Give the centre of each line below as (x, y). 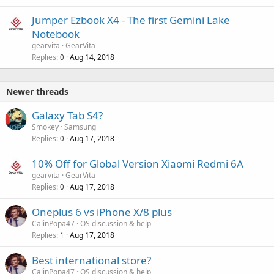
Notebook (56, 34)
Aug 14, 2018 (92, 57)
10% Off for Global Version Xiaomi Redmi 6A (138, 163)
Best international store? (91, 260)
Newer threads (37, 91)
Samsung (80, 127)
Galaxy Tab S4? (67, 115)
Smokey (45, 127)
